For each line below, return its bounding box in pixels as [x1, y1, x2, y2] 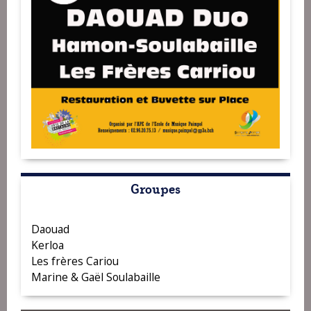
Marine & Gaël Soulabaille [31, 269, 160, 285]
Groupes [131, 178, 180, 197]
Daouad [31, 221, 69, 237]
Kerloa [31, 237, 64, 253]
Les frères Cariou [31, 253, 119, 269]
